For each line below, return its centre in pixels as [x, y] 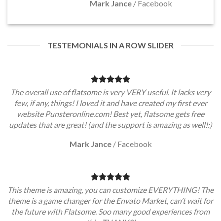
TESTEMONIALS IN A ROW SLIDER [110, 45]
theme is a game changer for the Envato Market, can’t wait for [110, 201]
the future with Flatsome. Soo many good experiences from [110, 211]
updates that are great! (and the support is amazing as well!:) [110, 125]
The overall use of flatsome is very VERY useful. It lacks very [110, 92]
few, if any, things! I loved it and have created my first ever [110, 103]
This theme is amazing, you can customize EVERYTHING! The [110, 190]
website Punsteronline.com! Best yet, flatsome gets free [110, 114]
